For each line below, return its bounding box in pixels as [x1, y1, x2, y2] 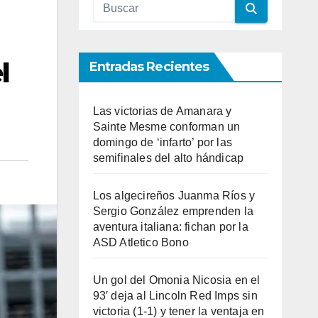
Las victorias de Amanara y [92, 105, 232, 117]
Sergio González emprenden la [92, 205, 254, 217]
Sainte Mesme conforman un [92, 121, 241, 133]
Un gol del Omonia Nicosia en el [92, 274, 261, 286]
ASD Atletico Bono [92, 236, 189, 248]
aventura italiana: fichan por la [92, 221, 248, 233]
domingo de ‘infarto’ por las [92, 136, 233, 148]
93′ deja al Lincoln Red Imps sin [92, 290, 258, 302]
